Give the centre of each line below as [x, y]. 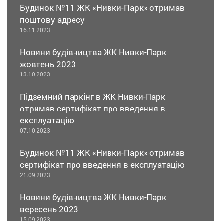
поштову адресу [52, 20]
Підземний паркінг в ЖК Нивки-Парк [92, 97]
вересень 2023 [49, 209]
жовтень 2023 [48, 64]
